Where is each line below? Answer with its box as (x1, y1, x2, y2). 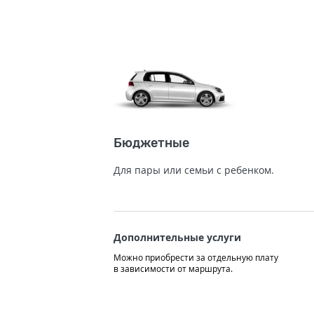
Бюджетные (114, 135, 189, 151)
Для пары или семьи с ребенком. (114, 163, 274, 177)
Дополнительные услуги (114, 230, 241, 244)
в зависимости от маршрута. (114, 262, 233, 275)
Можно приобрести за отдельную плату (114, 251, 278, 264)
